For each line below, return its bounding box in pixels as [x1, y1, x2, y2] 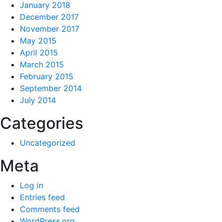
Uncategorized [20, 137, 75, 148]
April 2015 [20, 47, 58, 57]
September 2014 [20, 83, 82, 93]
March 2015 [20, 59, 64, 69]
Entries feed [20, 192, 65, 202]
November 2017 [20, 23, 79, 34]
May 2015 [20, 35, 56, 46]
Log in [20, 180, 43, 190]
